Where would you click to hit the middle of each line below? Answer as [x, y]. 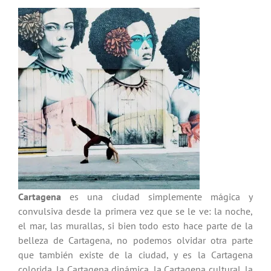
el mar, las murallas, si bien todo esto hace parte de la [135, 226]
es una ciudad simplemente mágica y [162, 197]
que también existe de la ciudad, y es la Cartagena [135, 255]
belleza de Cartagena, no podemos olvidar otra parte [135, 240]
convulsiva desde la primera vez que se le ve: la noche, [135, 211]
